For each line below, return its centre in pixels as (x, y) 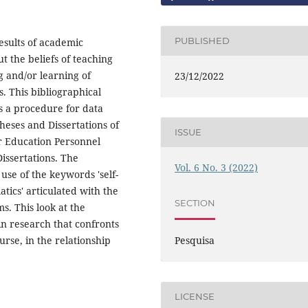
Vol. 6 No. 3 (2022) (217, 167)
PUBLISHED (202, 41)
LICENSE (195, 297)
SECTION (195, 203)
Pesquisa (195, 240)
